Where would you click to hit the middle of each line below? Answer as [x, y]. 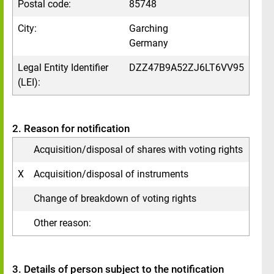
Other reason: [62, 223]
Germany [149, 43]
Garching [149, 28]
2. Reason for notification [71, 128]
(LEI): [29, 82]
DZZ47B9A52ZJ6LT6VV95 [187, 68]
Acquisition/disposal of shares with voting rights [138, 150]
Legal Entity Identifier [63, 68]
